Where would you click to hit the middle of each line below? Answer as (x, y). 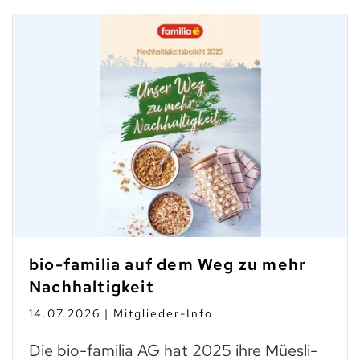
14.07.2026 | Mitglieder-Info (121, 313)
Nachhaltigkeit (92, 286)
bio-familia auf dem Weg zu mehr (168, 264)
